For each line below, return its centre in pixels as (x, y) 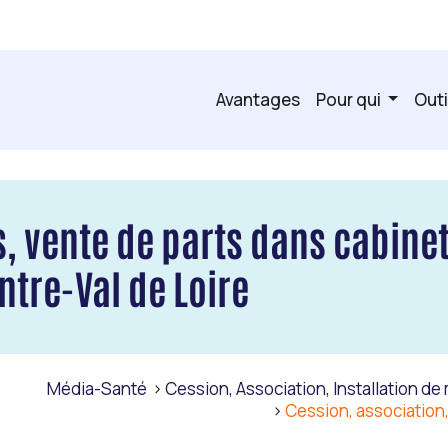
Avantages (257, 99)
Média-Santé (97, 388)
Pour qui (349, 99)
